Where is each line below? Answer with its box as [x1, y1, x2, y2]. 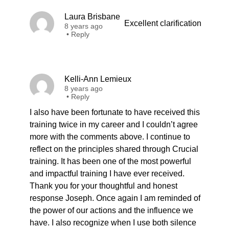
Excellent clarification [124, 19, 201, 28]
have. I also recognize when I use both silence [30, 218, 196, 227]
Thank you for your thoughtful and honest [30, 181, 177, 190]
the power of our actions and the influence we [30, 206, 193, 215]
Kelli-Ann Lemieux [64, 75, 131, 83]
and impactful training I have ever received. [30, 169, 185, 178]
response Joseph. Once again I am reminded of [30, 194, 200, 202]
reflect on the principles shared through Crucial [30, 145, 198, 153]
